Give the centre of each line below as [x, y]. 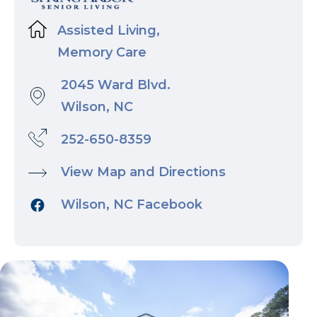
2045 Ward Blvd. [116, 85]
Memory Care [98, 53]
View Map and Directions [143, 172]
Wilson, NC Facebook [132, 205]
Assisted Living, [105, 31]
